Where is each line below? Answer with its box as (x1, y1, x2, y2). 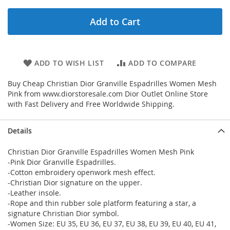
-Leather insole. (8, 188, 61, 198)
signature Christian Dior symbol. (8, 208, 119, 218)
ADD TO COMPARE (128, 58, 197, 68)
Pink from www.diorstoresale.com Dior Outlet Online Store (8, 89, 208, 99)
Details (8, 126, 32, 136)
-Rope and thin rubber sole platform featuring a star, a (8, 198, 196, 208)
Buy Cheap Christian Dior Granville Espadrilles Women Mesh (8, 79, 217, 88)
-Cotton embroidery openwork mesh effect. (8, 167, 156, 177)
